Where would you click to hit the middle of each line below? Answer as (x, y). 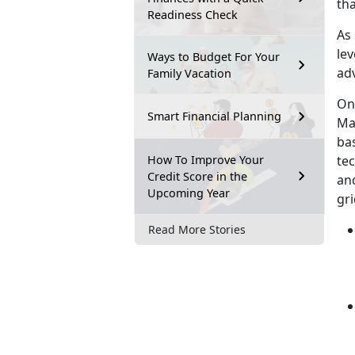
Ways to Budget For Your (214, 56)
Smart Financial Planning (214, 116)
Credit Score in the (197, 176)
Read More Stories (197, 230)
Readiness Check (193, 14)
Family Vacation (189, 73)
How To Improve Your (206, 159)
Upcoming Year (190, 193)
